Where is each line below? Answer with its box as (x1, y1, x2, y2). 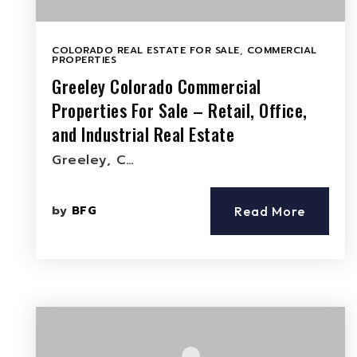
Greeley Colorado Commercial (52, 73, 261, 99)
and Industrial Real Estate (52, 121, 234, 147)
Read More (234, 203, 305, 219)
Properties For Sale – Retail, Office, (52, 97, 308, 123)
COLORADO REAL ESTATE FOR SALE (52, 43, 240, 57)
